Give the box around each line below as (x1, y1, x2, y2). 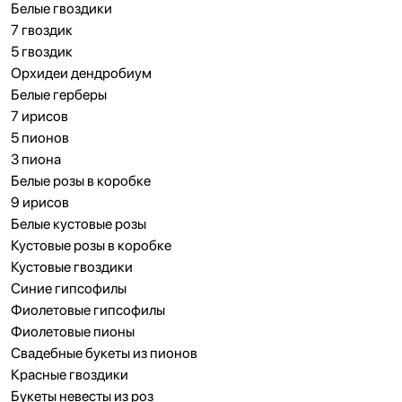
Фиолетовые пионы (11, 323, 135, 340)
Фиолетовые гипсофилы (11, 301, 165, 319)
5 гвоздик (11, 43, 73, 60)
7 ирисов (11, 108, 68, 125)
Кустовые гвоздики (11, 258, 133, 275)
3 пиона (11, 151, 61, 168)
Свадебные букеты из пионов (11, 345, 197, 362)
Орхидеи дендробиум (11, 65, 152, 82)
